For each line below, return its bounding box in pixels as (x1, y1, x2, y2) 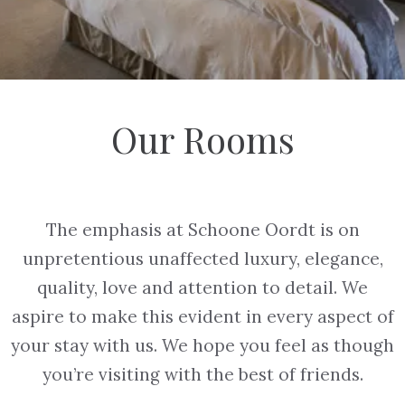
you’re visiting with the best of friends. (42, 363, 363, 385)
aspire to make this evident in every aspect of (11, 305, 394, 327)
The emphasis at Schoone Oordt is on (45, 218, 360, 240)
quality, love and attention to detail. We (37, 276, 368, 298)
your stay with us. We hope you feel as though (11, 334, 394, 356)
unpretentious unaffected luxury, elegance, (22, 247, 383, 269)
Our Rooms (110, 114, 295, 163)
